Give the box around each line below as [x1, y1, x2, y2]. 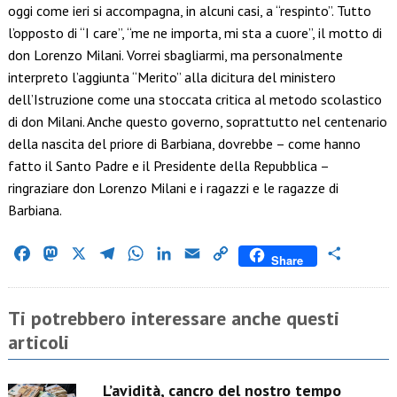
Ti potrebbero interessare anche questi [7, 306, 339, 331]
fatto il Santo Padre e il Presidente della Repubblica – [7, 157, 329, 175]
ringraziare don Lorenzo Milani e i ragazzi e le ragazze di [7, 179, 339, 198]
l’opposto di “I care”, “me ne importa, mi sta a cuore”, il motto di [7, 24, 382, 43]
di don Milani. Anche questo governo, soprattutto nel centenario [7, 113, 387, 131]
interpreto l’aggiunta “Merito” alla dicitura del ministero [7, 68, 336, 87]
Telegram [117, 245, 174, 263]
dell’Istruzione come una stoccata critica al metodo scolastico [7, 90, 382, 109]
